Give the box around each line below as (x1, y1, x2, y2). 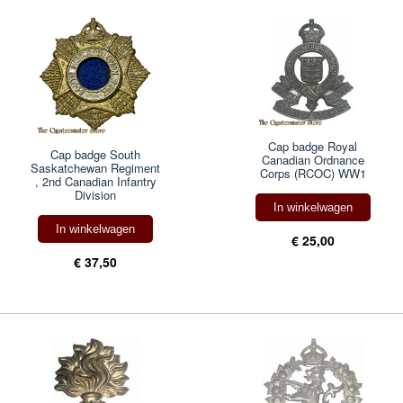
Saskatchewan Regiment (31, 159, 161, 177)
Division (75, 186, 117, 204)
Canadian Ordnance (261, 151, 364, 169)
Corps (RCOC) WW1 (259, 165, 366, 183)
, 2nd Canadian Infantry (34, 173, 157, 191)
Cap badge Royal (268, 138, 358, 156)
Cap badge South (50, 146, 141, 164)
